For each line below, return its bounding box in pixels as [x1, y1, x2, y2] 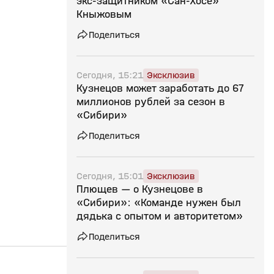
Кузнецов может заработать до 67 [76, 82, 244, 95]
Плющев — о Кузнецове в [76, 183, 203, 196]
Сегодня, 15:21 [76, 69, 143, 81]
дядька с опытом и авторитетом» [76, 210, 243, 223]
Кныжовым [76, 8, 131, 21]
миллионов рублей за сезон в [76, 95, 225, 108]
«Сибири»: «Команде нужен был [76, 196, 241, 209]
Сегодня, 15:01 [76, 170, 143, 182]
